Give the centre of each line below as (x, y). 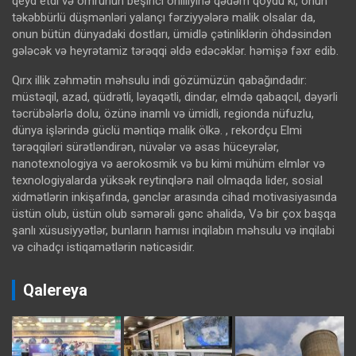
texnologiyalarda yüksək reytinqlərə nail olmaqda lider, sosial (167, 180)
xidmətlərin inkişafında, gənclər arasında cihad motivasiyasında (174, 197)
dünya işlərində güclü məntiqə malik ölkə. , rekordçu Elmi (157, 130)
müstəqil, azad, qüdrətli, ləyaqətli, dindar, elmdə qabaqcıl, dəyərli (175, 97)
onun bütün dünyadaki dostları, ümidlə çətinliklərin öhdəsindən (172, 34)
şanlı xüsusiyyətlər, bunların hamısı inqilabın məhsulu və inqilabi (173, 230)
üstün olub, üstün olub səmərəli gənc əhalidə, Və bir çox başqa (174, 213)
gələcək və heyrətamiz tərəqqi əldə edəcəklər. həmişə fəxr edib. (175, 50)
